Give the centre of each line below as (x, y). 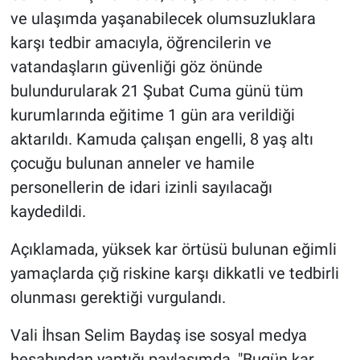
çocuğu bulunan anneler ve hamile (132, 164)
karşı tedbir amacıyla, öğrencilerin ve (141, 43)
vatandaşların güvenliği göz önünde (136, 67)
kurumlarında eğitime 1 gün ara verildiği (152, 115)
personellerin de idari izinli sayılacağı (141, 188)
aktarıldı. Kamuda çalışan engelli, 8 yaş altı (162, 139)
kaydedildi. (48, 212)
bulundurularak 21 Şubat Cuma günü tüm (157, 91)
